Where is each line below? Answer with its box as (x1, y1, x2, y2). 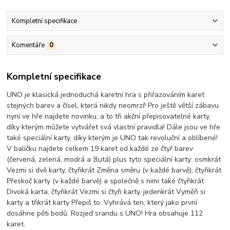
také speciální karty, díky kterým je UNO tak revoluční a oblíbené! (7, 132, 218, 143)
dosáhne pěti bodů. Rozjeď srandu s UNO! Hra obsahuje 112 (7, 208, 203, 218)
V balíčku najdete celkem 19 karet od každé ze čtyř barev (7, 143, 194, 154)
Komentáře (11, 41, 45, 50)
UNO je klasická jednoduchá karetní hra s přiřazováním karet (7, 89, 205, 100)
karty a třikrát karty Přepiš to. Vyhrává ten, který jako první (7, 197, 198, 207)
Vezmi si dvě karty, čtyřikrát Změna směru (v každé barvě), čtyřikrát (7, 165, 222, 175)
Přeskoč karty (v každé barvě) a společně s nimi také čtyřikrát (7, 176, 204, 186)
